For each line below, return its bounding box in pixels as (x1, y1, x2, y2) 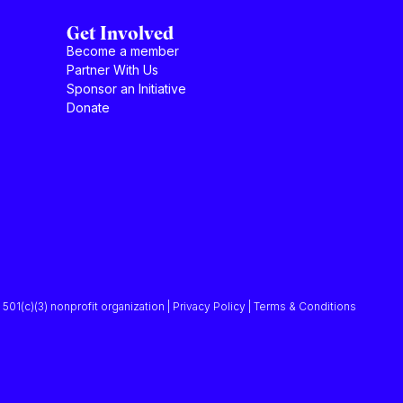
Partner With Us (66, 61, 158, 77)
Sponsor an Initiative (66, 80, 186, 96)
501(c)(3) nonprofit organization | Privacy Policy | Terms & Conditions (3, 300, 356, 314)
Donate (66, 99, 110, 115)
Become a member (66, 42, 179, 58)
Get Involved (66, 25, 174, 43)
